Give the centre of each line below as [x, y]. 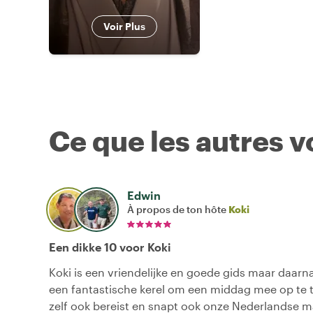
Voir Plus [124, 27]
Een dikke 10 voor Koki [110, 247]
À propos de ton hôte [178, 210]
